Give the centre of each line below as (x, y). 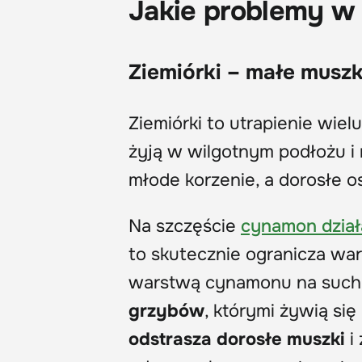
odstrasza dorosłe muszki (237, 339)
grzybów (166, 311)
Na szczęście (185, 226)
